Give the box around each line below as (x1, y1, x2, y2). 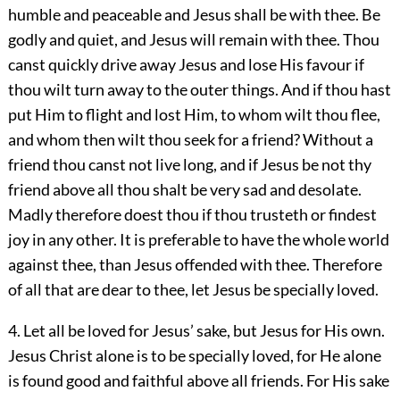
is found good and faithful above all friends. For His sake (7, 370, 389, 390)
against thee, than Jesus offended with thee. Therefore (7, 254, 382, 274)
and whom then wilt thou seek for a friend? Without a (7, 129, 373, 149)
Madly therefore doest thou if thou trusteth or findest (7, 204, 377, 224)
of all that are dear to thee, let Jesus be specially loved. (7, 279, 379, 299)
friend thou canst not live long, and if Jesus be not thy (7, 154, 371, 174)
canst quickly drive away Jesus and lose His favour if (7, 54, 364, 74)
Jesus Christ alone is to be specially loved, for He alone (7, 345, 381, 365)
